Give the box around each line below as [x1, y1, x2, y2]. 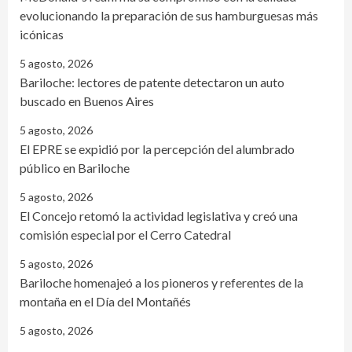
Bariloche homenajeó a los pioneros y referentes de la [20, 274, 303, 290]
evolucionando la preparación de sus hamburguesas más [20, 7, 318, 23]
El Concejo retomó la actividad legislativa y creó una [20, 207, 298, 223]
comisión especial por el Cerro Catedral [20, 226, 231, 242]
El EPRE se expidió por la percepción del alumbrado [20, 141, 295, 156]
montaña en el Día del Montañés [20, 293, 191, 309]
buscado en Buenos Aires [20, 93, 154, 108]
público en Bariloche [20, 159, 130, 175]
